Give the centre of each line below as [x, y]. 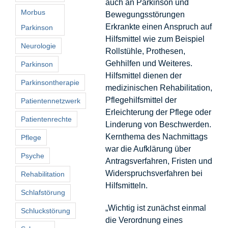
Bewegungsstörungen [145, 14]
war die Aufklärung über [148, 149]
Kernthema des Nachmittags [156, 136]
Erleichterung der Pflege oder [158, 112]
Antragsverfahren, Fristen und [159, 161]
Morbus [33, 12]
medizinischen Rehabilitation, [159, 88]
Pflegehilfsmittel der [141, 100]
